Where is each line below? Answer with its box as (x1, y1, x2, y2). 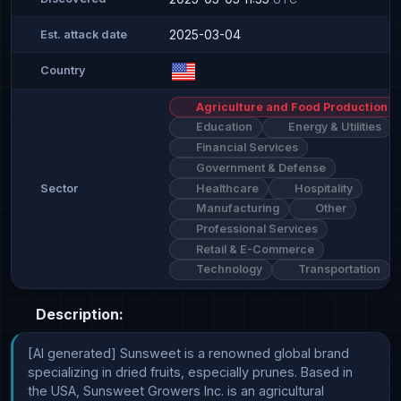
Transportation (295, 262, 381, 277)
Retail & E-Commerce (192, 242, 314, 256)
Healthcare (192, 181, 259, 195)
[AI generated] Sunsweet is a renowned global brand (28, 345, 349, 361)
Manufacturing (192, 201, 279, 216)
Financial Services (192, 141, 298, 155)
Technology (192, 262, 262, 277)
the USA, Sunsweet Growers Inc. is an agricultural (28, 382, 324, 398)
